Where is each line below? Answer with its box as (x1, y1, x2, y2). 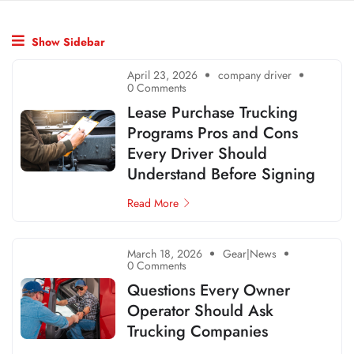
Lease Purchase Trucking (127, 100, 298, 124)
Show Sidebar (28, 34, 105, 51)
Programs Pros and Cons (127, 121, 298, 145)
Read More (127, 194, 179, 211)
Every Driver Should (127, 141, 267, 165)
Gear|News (223, 245, 277, 262)
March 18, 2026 (127, 245, 202, 262)
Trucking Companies (127, 320, 268, 344)
